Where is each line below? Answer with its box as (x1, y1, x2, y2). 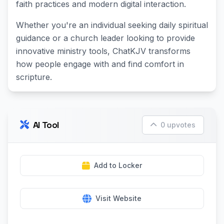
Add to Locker (94, 161, 142, 169)
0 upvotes (160, 120, 195, 129)
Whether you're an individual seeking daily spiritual (16, 20, 208, 30)
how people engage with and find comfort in (16, 59, 184, 69)
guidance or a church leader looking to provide (16, 33, 195, 43)
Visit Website (95, 194, 141, 202)
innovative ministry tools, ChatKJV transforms (16, 46, 190, 56)
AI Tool (32, 119, 59, 130)
